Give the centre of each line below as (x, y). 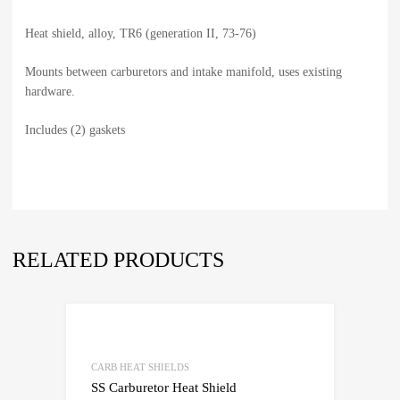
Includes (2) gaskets (75, 130)
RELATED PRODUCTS (118, 260)
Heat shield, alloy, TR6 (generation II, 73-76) (141, 34)
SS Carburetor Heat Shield (164, 387)
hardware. (50, 92)
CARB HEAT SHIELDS (140, 367)
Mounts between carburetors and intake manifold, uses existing (183, 72)
